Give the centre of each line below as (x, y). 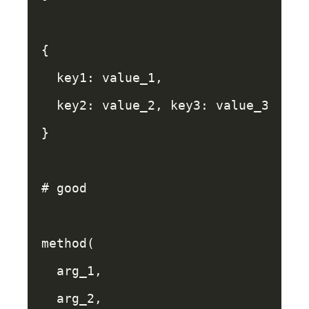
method (64, 243)
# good (64, 188)
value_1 (129, 78)
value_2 (129, 105)
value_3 (242, 105)
